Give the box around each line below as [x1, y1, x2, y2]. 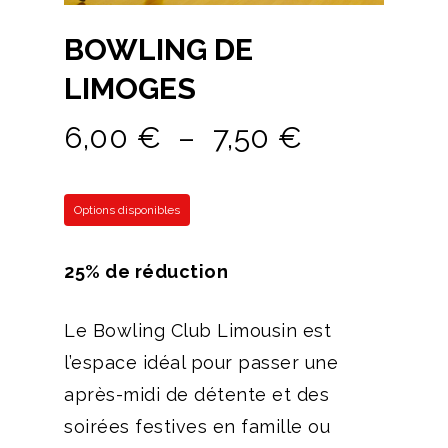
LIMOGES [64, 71, 196, 107]
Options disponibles [74, 203, 180, 218]
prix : [301, 179, 368, 215]
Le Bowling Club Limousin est [64, 320, 331, 342]
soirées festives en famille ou [64, 416, 330, 438]
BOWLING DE [64, 32, 253, 68]
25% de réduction [64, 261, 228, 283]
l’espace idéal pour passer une [64, 352, 338, 374]
